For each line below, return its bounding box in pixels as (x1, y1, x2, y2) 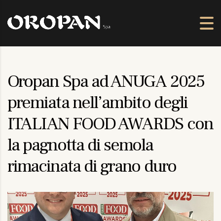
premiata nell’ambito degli (7, 91, 188, 114)
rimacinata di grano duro (7, 155, 176, 178)
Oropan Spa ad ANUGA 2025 (7, 70, 204, 93)
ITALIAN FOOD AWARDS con (7, 112, 213, 136)
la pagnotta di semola (7, 134, 153, 157)
